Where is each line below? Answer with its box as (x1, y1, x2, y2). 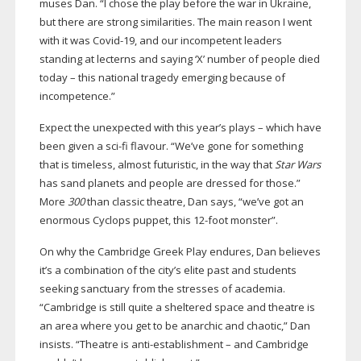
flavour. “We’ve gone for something (127, 139, 303, 154)
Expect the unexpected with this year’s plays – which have (39, 120, 322, 135)
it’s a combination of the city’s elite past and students (39, 263, 297, 278)
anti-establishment (131, 337, 223, 352)
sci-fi (105, 139, 128, 154)
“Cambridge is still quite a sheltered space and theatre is (39, 300, 315, 315)
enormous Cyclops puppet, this (39, 213, 193, 228)
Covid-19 (92, 33, 135, 48)
